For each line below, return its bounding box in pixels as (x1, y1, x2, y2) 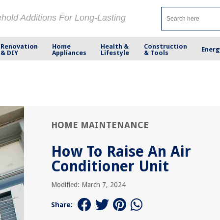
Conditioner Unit (51, 158, 169, 175)
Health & (101, 42, 129, 50)
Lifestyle (101, 49, 130, 56)
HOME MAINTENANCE (51, 120, 149, 130)
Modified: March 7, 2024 (51, 181, 126, 189)
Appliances (52, 49, 87, 56)
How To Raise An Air (51, 143, 191, 160)
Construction (143, 42, 187, 50)
